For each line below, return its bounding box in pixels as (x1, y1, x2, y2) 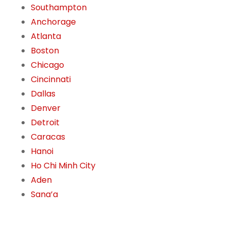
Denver (31, 102, 61, 114)
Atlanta (31, 30, 61, 43)
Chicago (31, 59, 64, 71)
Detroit (31, 117, 60, 129)
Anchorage (31, 16, 76, 28)
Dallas (31, 88, 55, 100)
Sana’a (31, 188, 58, 201)
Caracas (31, 131, 65, 143)
